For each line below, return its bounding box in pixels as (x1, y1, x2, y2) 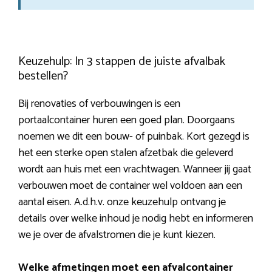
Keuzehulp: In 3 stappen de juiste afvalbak (18, 52, 225, 72)
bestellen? (18, 66, 68, 87)
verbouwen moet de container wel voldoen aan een (18, 177, 242, 195)
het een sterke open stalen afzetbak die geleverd (18, 144, 233, 163)
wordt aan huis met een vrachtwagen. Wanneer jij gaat (18, 160, 251, 179)
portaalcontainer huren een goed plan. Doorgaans (18, 111, 235, 130)
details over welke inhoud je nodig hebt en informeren (18, 209, 253, 228)
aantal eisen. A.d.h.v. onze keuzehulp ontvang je (18, 193, 226, 212)
